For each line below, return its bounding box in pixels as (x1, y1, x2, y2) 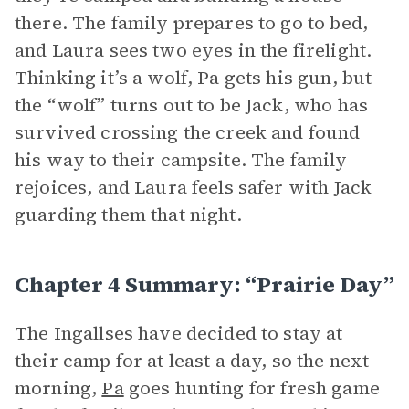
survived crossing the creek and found (15, 120, 361, 145)
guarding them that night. (15, 202, 242, 227)
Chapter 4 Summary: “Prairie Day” (15, 269, 394, 299)
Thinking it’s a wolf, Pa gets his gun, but (15, 65, 372, 90)
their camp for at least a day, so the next (15, 348, 370, 373)
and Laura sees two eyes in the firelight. (15, 37, 372, 63)
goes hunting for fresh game (123, 375, 380, 401)
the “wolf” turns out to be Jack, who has (15, 92, 368, 118)
